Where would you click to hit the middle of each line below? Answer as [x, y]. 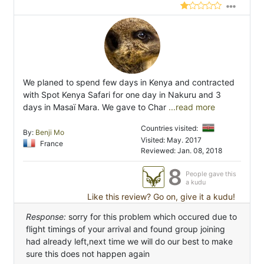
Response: [46, 217]
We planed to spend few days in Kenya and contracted [129, 82]
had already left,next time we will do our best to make [129, 242]
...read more [191, 107]
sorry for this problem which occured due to [151, 217]
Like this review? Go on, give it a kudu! [160, 197]
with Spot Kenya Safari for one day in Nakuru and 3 [122, 95]
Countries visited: [170, 128]
